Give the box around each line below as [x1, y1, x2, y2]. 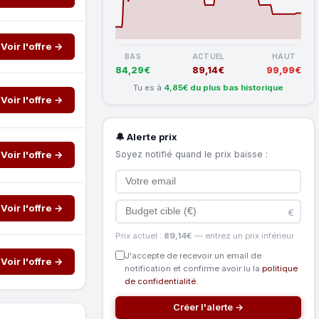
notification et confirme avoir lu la [125, 263, 263, 273]
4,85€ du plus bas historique [164, 82, 284, 93]
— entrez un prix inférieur [192, 230, 295, 241]
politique [262, 263, 298, 273]
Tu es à [133, 82, 164, 93]
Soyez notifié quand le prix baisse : [115, 148, 268, 159]
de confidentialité [125, 276, 197, 286]
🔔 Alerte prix [115, 130, 178, 142]
